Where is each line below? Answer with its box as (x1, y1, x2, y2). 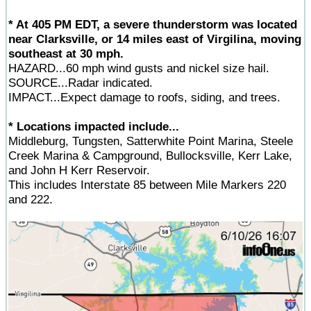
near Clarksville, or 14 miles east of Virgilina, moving (8, 32, 301, 46)
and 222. (8, 192, 53, 206)
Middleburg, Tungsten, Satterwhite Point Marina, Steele (8, 134, 293, 148)
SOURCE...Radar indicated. (8, 76, 153, 90)
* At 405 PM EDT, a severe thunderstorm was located (8, 17, 297, 31)
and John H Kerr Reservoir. (8, 163, 150, 177)
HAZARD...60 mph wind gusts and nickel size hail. (8, 61, 269, 75)
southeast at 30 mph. (8, 47, 124, 60)
